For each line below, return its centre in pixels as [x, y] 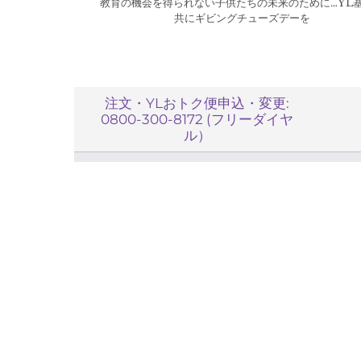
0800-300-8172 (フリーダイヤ [197, 120]
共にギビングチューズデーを [242, 18]
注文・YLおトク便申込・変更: [197, 104]
